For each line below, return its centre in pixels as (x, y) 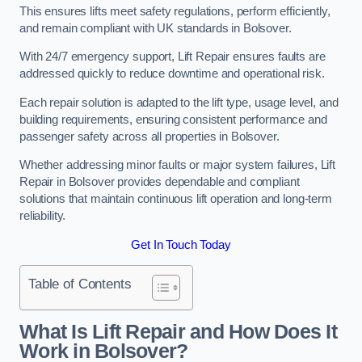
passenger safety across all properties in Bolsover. (149, 136)
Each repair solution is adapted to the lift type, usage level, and (179, 102)
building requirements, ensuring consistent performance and (173, 119)
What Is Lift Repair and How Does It (178, 331)
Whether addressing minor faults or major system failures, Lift (177, 165)
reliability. (43, 216)
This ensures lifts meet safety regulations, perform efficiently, (175, 11)
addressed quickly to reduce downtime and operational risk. (174, 74)
